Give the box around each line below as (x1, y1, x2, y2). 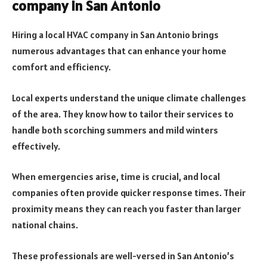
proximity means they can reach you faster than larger (12, 203, 241, 215)
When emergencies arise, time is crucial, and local (12, 170, 220, 183)
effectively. (12, 139, 60, 152)
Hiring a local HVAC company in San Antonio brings (12, 29, 219, 41)
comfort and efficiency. (12, 61, 111, 73)
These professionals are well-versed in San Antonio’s (12, 249, 234, 262)
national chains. (12, 219, 78, 231)
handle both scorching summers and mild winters (12, 123, 218, 136)
